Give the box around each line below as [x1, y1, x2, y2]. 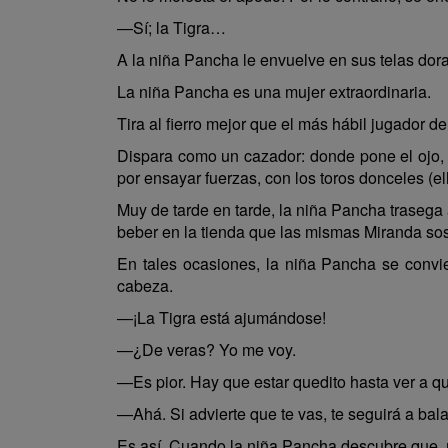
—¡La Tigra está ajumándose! [117, 306, 326, 329]
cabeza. [117, 274, 173, 297]
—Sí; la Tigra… [117, 16, 226, 39]
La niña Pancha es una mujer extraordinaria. [117, 80, 431, 103]
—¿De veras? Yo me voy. [117, 338, 296, 361]
